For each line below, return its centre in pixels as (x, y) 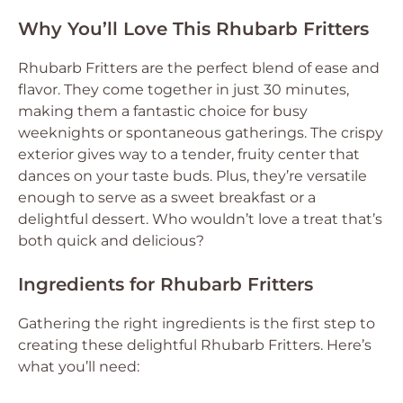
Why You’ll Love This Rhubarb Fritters (193, 28)
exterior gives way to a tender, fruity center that (189, 154)
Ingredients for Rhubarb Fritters (166, 284)
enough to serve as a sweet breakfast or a (167, 197)
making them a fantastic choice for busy (163, 111)
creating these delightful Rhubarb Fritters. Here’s (195, 345)
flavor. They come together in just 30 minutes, (184, 89)
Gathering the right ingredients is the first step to (197, 323)
